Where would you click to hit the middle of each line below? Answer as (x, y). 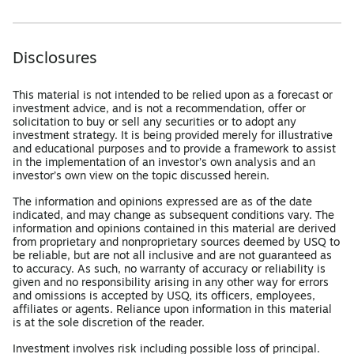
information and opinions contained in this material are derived (174, 230)
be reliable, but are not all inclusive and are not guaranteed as (172, 256)
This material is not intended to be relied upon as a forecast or (173, 96)
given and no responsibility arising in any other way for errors (171, 283)
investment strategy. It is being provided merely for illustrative (173, 136)
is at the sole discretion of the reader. (109, 324)
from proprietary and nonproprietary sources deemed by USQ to (176, 243)
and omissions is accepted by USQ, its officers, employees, (164, 297)
